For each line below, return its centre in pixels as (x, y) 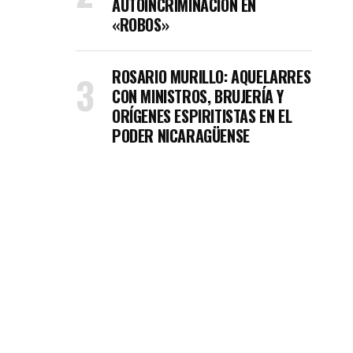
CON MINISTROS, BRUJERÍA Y (198, 96)
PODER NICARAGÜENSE (181, 136)
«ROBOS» (141, 24)
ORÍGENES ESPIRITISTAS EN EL (202, 116)
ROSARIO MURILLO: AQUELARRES (212, 76)
